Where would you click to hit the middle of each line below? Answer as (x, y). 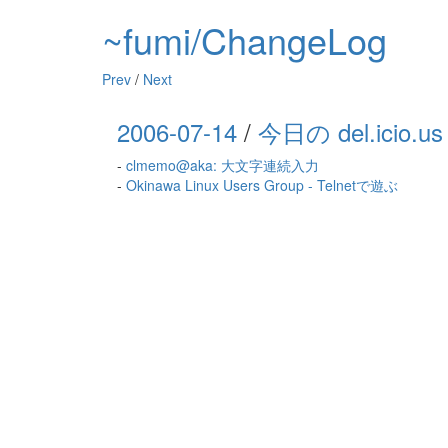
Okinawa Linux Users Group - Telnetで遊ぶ (262, 185)
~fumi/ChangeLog (244, 39)
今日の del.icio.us (350, 131)
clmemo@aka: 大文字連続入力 (222, 165)
